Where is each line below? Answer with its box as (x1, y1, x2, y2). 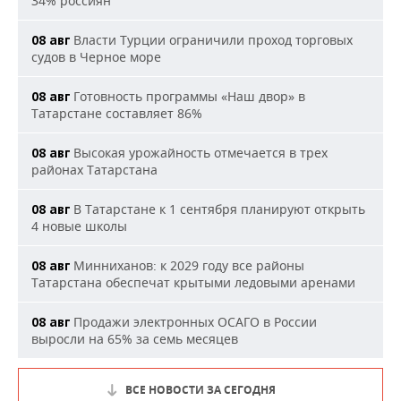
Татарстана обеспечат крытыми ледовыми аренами (31, 274, 355, 291)
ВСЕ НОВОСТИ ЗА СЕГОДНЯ (125, 382, 276, 397)
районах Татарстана (31, 161, 158, 178)
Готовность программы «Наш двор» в (70, 88, 305, 105)
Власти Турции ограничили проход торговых (70, 31, 353, 48)
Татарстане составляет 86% (31, 105, 202, 122)
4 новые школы (31, 218, 127, 235)
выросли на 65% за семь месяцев (31, 330, 238, 347)
